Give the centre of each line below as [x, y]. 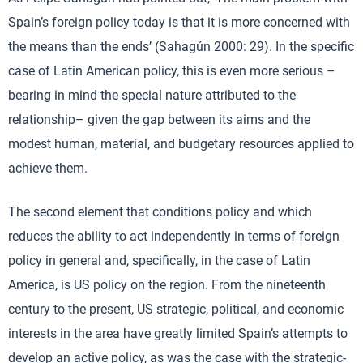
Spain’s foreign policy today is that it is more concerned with [179, 22]
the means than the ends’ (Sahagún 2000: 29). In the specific [181, 47]
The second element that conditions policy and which [160, 212]
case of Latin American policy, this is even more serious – [172, 71]
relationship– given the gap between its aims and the [159, 120]
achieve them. [48, 168]
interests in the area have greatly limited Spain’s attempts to [178, 333]
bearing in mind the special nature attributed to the [152, 95]
